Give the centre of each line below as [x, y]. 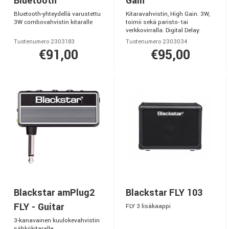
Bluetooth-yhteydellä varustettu [57, 14]
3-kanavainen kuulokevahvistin [57, 221]
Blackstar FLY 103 [164, 193]
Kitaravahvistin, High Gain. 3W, [168, 14]
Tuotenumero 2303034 [156, 42]
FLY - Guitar [39, 207]
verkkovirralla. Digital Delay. [163, 30]
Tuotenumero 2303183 [44, 42]
